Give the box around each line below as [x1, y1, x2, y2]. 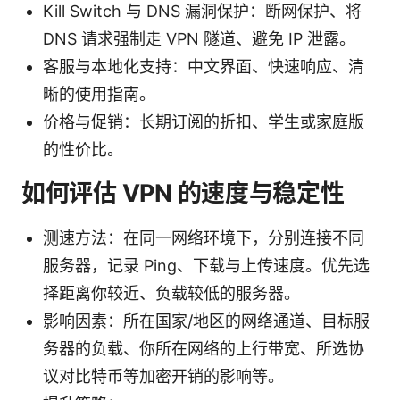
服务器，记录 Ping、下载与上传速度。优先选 [43, 255, 370, 275]
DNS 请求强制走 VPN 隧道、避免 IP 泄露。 [43, 29, 355, 48]
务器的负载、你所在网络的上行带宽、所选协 [43, 338, 364, 358]
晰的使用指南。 [43, 84, 155, 104]
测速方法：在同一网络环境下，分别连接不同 [43, 228, 364, 247]
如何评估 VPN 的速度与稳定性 [21, 178, 345, 208]
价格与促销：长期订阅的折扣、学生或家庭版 [43, 112, 364, 131]
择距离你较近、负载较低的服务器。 [43, 283, 300, 303]
